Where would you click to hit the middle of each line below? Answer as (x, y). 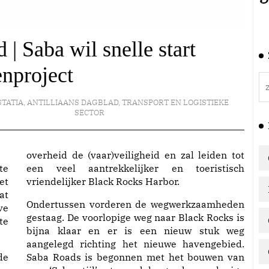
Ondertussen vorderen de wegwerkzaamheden (135, 204)
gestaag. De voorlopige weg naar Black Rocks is (135, 217)
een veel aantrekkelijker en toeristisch (135, 168)
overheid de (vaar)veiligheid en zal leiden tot (135, 155)
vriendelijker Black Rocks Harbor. (103, 181)
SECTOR (89, 113)
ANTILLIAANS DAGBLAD (73, 102)
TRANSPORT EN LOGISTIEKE (176, 102)
